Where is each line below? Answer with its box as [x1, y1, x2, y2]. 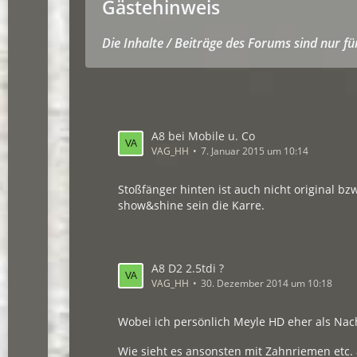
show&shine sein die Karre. [118, 198, 265, 213]
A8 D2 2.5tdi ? [151, 261, 225, 276]
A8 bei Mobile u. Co [151, 128, 256, 143]
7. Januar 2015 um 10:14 [201, 144, 309, 158]
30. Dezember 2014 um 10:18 [201, 277, 333, 290]
